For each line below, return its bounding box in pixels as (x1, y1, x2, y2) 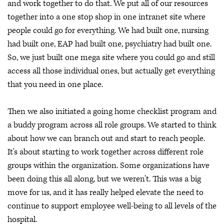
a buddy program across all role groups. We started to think (7, 119, 216, 130)
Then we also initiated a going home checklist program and (7, 105, 216, 117)
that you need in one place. (7, 78, 103, 90)
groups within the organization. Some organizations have (7, 159, 209, 171)
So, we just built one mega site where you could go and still (7, 51, 215, 63)
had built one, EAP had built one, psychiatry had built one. (7, 38, 211, 49)
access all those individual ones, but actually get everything (7, 65, 215, 76)
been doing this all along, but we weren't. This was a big (7, 173, 201, 184)
